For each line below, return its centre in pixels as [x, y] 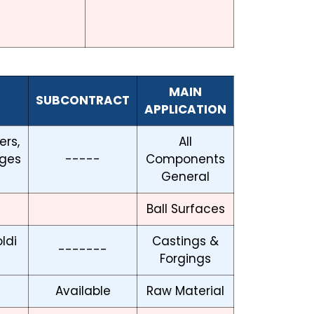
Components [185, 159]
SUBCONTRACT [83, 101]
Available [83, 291]
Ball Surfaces [185, 209]
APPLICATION [185, 110]
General [185, 177]
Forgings [185, 259]
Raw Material [185, 291]
